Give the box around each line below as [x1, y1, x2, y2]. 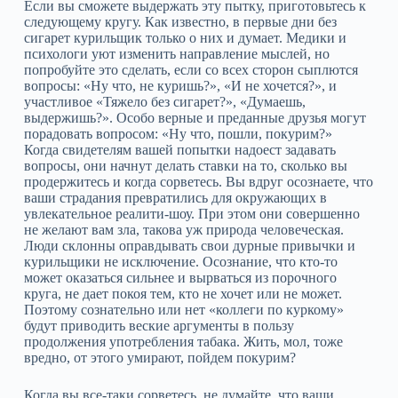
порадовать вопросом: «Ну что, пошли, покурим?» [23, 126, 332, 141]
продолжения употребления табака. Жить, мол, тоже [23, 334, 343, 349]
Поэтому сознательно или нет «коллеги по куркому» [23, 302, 344, 317]
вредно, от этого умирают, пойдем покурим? [23, 350, 296, 365]
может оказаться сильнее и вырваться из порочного [23, 270, 337, 285]
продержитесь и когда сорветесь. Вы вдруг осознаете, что [23, 174, 373, 189]
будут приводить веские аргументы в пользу [23, 318, 294, 333]
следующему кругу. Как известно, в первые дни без [23, 14, 337, 29]
